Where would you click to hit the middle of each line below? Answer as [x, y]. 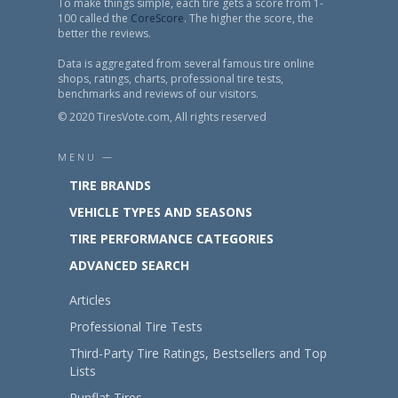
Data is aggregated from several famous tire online [186, 64]
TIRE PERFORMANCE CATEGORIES [171, 239]
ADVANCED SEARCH [129, 266]
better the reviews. [104, 34]
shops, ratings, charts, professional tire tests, [171, 79]
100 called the [94, 19]
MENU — [86, 157]
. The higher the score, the [249, 19]
